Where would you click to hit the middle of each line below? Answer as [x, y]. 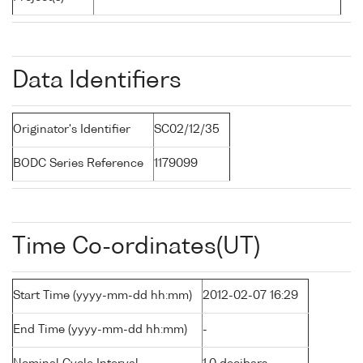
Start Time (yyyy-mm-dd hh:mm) [102, 296]
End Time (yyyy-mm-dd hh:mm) [100, 330]
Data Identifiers [97, 81]
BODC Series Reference [78, 164]
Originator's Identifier [72, 130]
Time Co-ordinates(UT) [136, 248]
